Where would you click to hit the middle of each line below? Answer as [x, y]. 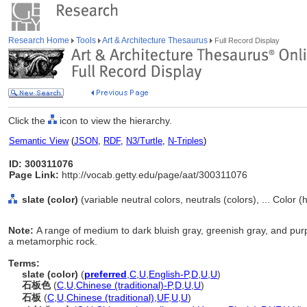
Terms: [24, 263]
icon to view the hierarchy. [114, 121]
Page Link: [34, 175]
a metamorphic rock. [53, 241]
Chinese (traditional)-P [124, 285]
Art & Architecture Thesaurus [155, 40]
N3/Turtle [144, 141]
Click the [28, 121]
